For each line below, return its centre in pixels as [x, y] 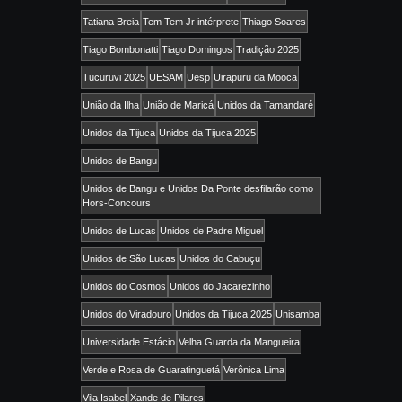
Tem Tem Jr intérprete [191, 22]
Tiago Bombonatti [120, 50]
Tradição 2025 [267, 50]
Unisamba [297, 315]
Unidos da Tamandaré [265, 105]
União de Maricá [178, 105]
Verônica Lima [254, 370]
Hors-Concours [117, 203]
